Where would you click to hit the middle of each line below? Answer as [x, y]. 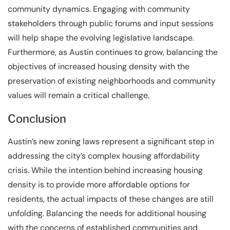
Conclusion [37, 118]
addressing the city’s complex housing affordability [104, 156]
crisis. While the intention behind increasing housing [105, 170]
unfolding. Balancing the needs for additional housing [107, 213]
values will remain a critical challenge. [79, 95]
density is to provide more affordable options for [99, 184]
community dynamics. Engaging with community [99, 9]
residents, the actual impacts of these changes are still [111, 199]
